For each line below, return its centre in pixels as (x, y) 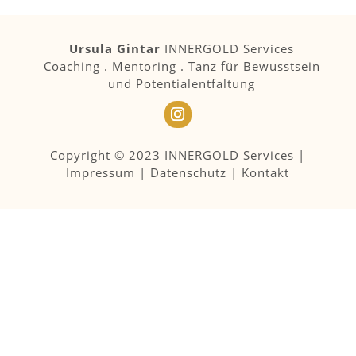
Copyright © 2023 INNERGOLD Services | (178, 155)
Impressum (101, 172)
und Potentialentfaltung (182, 83)
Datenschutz (189, 172)
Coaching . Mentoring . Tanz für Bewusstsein (182, 66)
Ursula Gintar (115, 48)
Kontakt (266, 172)
